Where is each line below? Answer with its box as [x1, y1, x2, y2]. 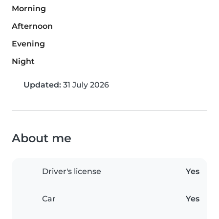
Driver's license [42, 167, 101, 176]
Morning [12, 4, 46, 14]
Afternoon [12, 22, 53, 31]
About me [12, 131, 71, 146]
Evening [12, 39, 45, 49]
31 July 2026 [61, 80, 109, 90]
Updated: [23, 80, 61, 90]
